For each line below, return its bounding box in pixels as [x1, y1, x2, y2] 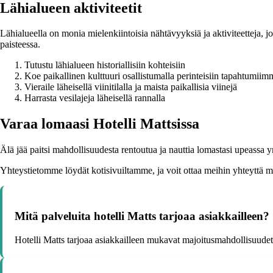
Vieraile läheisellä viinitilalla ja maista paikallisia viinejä [24, 82, 237, 93]
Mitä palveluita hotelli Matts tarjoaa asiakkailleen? [15, 210, 269, 222]
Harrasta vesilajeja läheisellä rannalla [24, 93, 165, 104]
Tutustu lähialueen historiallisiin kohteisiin [24, 60, 185, 71]
